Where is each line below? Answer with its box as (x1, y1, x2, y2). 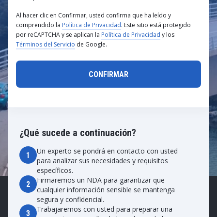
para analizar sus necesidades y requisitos (37, 156, 168, 165)
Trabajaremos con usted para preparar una (37, 204, 172, 214)
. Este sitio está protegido (121, 21, 191, 29)
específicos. (37, 166, 73, 175)
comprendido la (16, 21, 62, 29)
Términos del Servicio (16, 40, 75, 48)
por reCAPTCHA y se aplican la (16, 31, 101, 39)
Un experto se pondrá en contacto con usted (37, 146, 178, 155)
